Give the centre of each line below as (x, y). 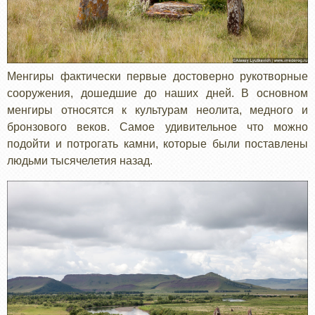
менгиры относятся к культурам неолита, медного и (157, 110)
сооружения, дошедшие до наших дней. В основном (157, 94)
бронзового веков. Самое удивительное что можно (157, 127)
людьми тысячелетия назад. (80, 161)
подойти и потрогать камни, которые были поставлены (157, 144)
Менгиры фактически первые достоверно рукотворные (157, 77)
